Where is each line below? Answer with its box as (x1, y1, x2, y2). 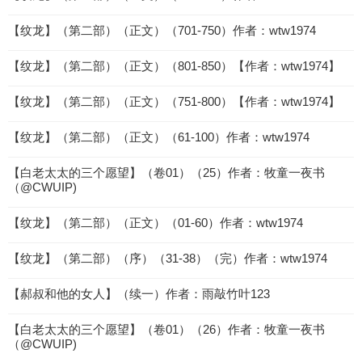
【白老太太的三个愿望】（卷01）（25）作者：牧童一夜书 (8, 166, 325, 179)
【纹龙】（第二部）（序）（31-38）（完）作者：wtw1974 (8, 251, 327, 265)
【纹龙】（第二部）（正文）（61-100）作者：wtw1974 (8, 130, 309, 144)
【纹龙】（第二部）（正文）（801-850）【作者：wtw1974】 (8, 59, 340, 73)
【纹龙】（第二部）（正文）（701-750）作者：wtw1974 (8, 23, 316, 37)
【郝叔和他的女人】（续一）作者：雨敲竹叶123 (8, 287, 270, 301)
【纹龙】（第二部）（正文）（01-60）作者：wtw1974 (8, 216, 303, 229)
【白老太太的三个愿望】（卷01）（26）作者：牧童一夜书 (8, 322, 325, 336)
